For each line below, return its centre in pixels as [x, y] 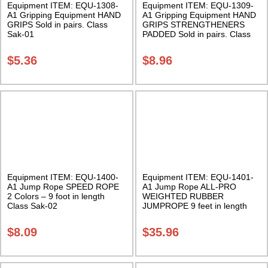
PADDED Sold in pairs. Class [196, 34]
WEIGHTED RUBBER [183, 196]
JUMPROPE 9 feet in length [194, 205]
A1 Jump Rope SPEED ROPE [63, 186]
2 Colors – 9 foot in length [56, 196]
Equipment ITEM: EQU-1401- [198, 177]
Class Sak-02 [32, 205]
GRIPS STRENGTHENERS [193, 24]
